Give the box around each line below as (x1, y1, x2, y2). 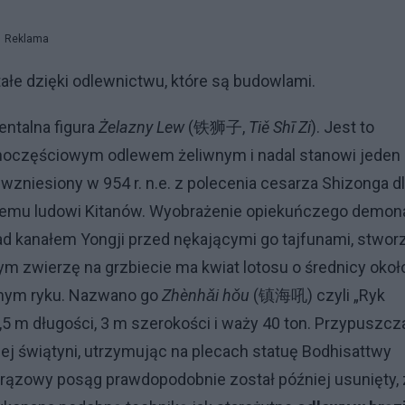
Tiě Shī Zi (249, 118, 311, 137)
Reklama (4, 33, 49, 45)
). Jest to (311, 118, 374, 137)
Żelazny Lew (99, 118, 184, 137)
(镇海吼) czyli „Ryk (250, 286, 385, 305)
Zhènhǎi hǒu (162, 286, 250, 305)
